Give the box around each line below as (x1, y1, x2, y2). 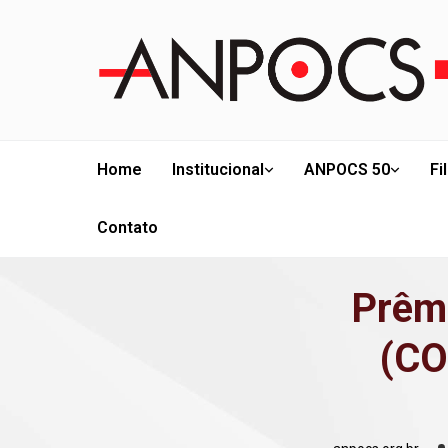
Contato (97, 218, 158, 237)
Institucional (172, 160, 264, 179)
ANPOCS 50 (304, 160, 390, 179)
